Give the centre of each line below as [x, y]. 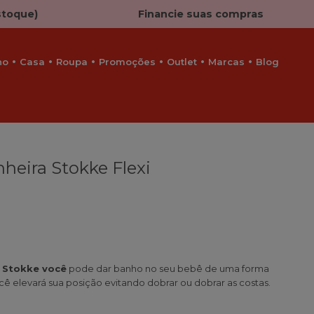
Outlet [182, 61]
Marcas [226, 61]
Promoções [127, 61]
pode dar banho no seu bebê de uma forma [168, 269]
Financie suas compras [201, 14]
